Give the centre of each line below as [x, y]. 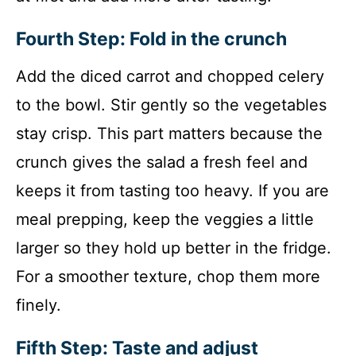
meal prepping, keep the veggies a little [165, 219]
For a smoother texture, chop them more [168, 276]
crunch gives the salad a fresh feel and [162, 162]
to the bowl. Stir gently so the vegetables [171, 104]
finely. [39, 305]
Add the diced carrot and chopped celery [170, 76]
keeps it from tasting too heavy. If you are [172, 190]
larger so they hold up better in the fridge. [174, 248]
